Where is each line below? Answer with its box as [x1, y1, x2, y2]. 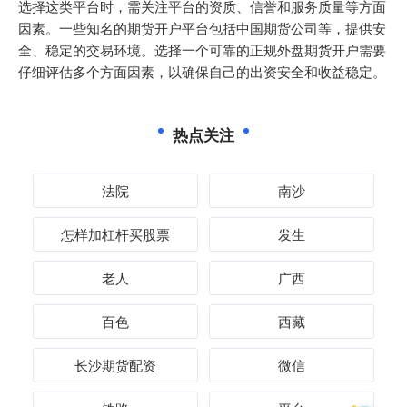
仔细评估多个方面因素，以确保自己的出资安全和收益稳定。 [18, 62, 386, 81]
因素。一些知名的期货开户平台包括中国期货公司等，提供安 [18, 18, 386, 37]
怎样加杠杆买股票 [61, 224, 171, 243]
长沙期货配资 [74, 355, 157, 374]
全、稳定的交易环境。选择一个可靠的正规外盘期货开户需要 [18, 40, 386, 59]
